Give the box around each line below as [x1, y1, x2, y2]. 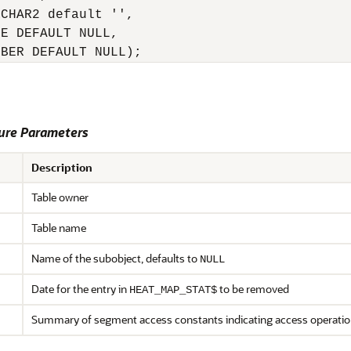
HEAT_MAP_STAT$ [129, 284, 217, 296]
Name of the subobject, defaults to [31, 251, 200, 266]
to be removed [217, 281, 289, 296]
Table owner [31, 190, 89, 204]
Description [31, 160, 92, 175]
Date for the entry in [31, 281, 129, 296]
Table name [31, 220, 86, 235]
